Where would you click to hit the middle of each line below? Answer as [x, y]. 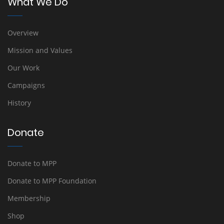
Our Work [23, 68]
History [19, 103]
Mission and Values [40, 50]
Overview [23, 33]
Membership [29, 198]
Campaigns [26, 85]
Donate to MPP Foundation [52, 181]
